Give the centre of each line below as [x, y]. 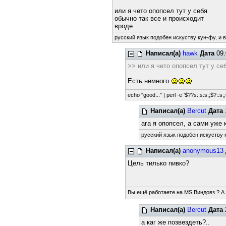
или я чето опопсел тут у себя [161, 11]
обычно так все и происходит [159, 18]
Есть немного [150, 81]
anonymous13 [203, 151]
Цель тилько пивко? [159, 163]
